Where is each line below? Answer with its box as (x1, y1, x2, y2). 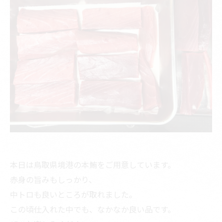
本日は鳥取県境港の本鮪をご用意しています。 (10, 158, 175, 170)
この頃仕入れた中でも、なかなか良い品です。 (10, 203, 175, 215)
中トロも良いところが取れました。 (10, 188, 137, 200)
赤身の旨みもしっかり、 (10, 173, 97, 185)
